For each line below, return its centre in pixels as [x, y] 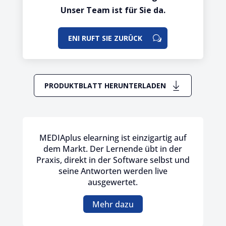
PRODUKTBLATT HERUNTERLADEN [105, 85]
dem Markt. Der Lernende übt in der [113, 149]
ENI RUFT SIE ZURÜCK [105, 38]
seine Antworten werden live [113, 171]
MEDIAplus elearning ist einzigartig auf [113, 137]
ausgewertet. [113, 182]
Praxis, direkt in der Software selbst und [113, 160]
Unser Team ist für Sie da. [113, 10]
